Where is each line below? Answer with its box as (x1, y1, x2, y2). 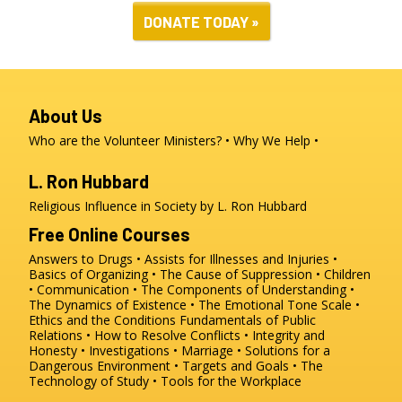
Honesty (29, 341, 78, 359)
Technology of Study (29, 371, 150, 389)
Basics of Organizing (29, 265, 149, 283)
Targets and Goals (182, 356, 290, 374)
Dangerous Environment (29, 356, 171, 374)
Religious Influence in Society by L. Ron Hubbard (29, 197, 308, 214)
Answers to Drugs (29, 249, 134, 267)
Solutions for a (245, 341, 331, 359)
